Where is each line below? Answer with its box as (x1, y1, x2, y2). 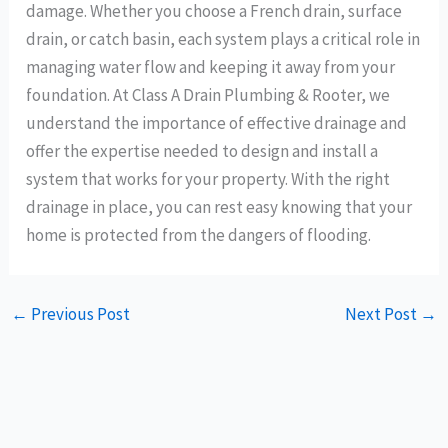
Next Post (344, 303, 420, 326)
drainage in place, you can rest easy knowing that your (26, 196, 413, 219)
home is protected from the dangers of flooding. (26, 224, 372, 247)
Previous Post (28, 303, 131, 326)
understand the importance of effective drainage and (26, 112, 408, 135)
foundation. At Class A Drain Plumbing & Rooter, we (26, 84, 391, 107)
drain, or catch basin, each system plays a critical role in (26, 28, 421, 51)
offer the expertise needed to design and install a (26, 140, 379, 163)
